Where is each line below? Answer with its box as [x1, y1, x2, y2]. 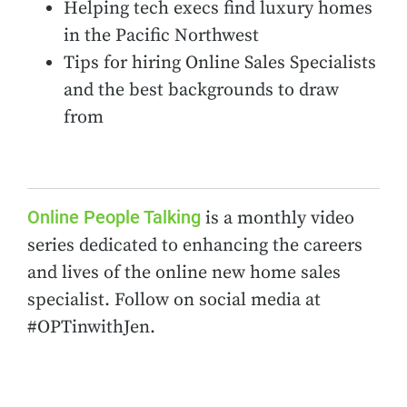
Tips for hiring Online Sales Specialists [64, 52, 376, 74]
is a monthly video [201, 207, 354, 230]
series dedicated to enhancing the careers [27, 234, 362, 257]
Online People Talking [27, 206, 201, 228]
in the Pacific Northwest [64, 25, 259, 47]
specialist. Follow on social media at [27, 289, 321, 312]
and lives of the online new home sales [27, 262, 341, 284]
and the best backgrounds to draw [64, 79, 339, 102]
